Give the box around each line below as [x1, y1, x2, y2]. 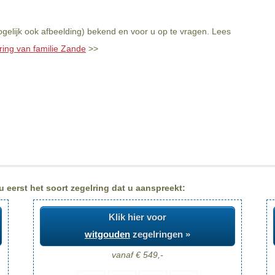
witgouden [85, 229, 130, 240]
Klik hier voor [109, 212, 166, 223]
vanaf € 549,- [112, 249, 163, 260]
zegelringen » [130, 229, 190, 240]
